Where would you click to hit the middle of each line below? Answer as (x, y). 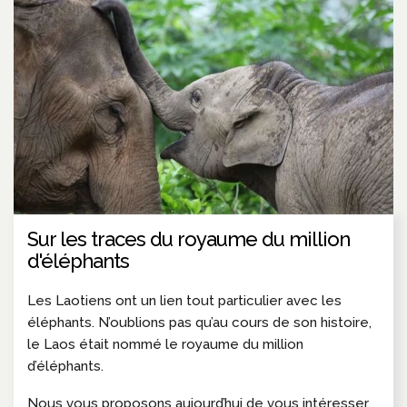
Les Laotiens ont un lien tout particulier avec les (184, 300)
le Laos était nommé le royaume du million (165, 344)
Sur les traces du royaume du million (189, 238)
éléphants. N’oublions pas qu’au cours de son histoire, (199, 322)
